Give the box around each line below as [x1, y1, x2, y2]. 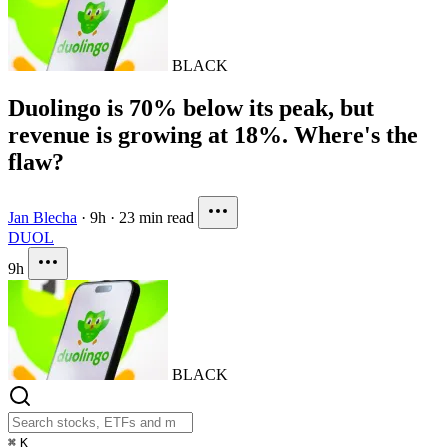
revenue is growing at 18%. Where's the [8, 122, 418, 149]
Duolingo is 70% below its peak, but [8, 95, 374, 122]
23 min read [119, 209, 194, 227]
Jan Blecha [8, 209, 77, 227]
